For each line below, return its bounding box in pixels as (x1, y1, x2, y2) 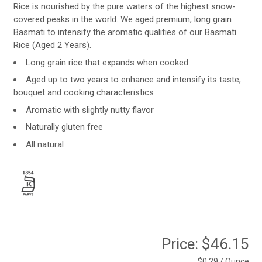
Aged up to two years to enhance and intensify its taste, (25, 74, 241, 85)
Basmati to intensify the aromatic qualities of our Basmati (13, 27, 236, 37)
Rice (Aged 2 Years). (13, 40, 91, 50)
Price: (161, 235, 202, 253)
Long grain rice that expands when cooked (25, 57, 188, 68)
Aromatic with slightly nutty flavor (25, 104, 154, 115)
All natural (25, 139, 64, 150)
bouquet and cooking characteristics (13, 87, 154, 98)
